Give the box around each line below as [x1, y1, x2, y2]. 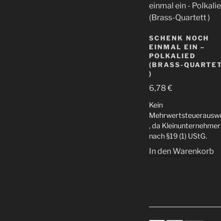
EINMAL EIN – [149, 42, 206, 51]
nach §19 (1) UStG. [149, 132, 207, 141]
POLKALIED [149, 51, 196, 60]
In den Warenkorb [149, 147, 214, 156]
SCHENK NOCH [149, 34, 210, 42]
